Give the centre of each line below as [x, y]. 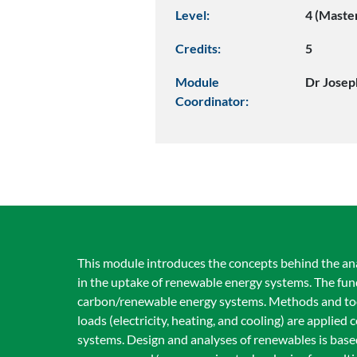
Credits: [198, 48]
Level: [192, 15]
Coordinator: [212, 101]
